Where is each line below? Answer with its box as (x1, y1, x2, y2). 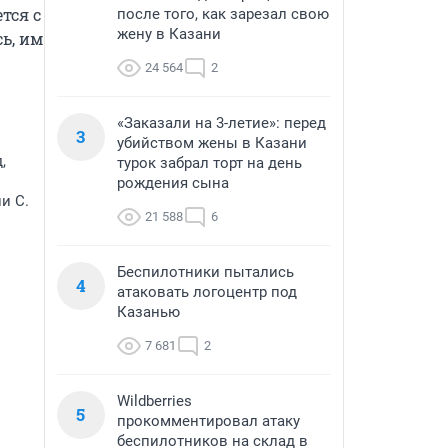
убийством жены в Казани (117, 134, 307, 152)
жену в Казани (117, 25, 221, 43)
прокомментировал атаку (117, 412, 300, 430)
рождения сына (117, 174, 229, 192)
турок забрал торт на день (117, 154, 302, 172)
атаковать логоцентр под (117, 283, 297, 301)
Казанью (117, 303, 180, 321)
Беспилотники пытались (117, 263, 294, 281)
